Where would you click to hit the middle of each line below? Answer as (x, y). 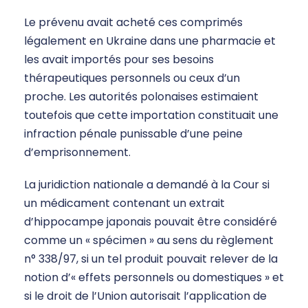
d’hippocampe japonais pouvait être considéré (151, 222)
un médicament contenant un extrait (124, 203)
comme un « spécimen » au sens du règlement (149, 241)
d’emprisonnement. (77, 153)
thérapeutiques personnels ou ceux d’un (132, 78)
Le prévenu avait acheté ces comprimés (133, 23)
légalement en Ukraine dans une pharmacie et (150, 41)
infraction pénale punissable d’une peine (133, 134)
